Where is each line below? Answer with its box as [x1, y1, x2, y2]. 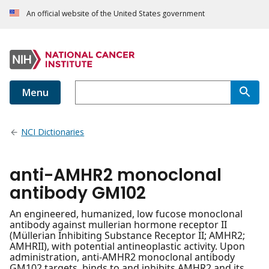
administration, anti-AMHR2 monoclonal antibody [10, 250, 235, 264]
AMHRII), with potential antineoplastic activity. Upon [10, 240, 245, 253]
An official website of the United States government [26, 8, 205, 19]
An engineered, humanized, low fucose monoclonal [10, 207, 243, 221]
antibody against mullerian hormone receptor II [10, 218, 227, 232]
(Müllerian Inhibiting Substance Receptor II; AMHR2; [10, 229, 245, 243]
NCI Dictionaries [21, 126, 85, 138]
